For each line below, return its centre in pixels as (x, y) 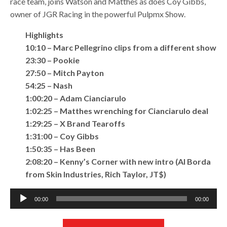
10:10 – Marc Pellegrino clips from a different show (121, 47)
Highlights (44, 35)
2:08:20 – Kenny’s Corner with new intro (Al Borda (118, 161)
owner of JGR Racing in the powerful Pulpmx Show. (98, 14)
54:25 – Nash (49, 85)
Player (21, 207)
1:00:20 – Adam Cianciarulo (76, 98)
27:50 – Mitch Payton (65, 73)
